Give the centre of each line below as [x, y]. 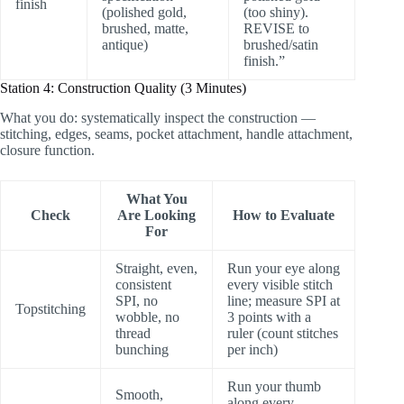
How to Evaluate [284, 215]
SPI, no [137, 300]
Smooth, [139, 394]
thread [133, 333]
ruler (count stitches [283, 333]
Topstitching [50, 308]
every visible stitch [280, 284]
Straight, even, [156, 268]
